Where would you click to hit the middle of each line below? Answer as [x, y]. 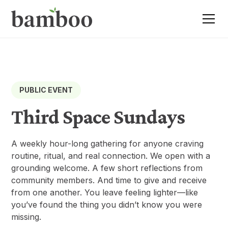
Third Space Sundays [98, 117]
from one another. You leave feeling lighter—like [105, 192]
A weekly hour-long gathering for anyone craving [108, 143]
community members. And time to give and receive [109, 180]
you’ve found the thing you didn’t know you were [107, 204]
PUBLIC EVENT [46, 90]
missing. [26, 217]
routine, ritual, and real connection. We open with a [111, 155]
